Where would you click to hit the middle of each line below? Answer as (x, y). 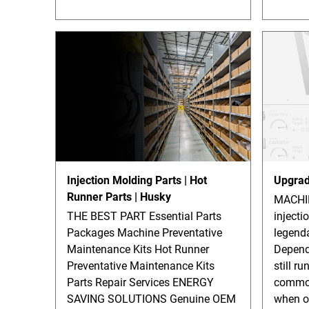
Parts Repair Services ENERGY (140, 283)
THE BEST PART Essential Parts (144, 217)
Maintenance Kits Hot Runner (138, 250)
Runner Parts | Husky (119, 197)
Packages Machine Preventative (144, 233)
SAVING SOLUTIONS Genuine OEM (151, 299)
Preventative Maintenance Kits (141, 266)
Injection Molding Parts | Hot (137, 181)
